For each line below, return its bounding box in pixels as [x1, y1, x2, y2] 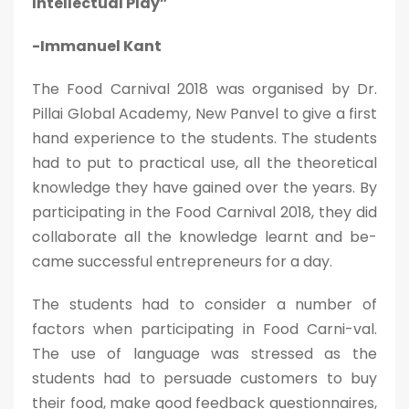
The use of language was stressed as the [32, 343, 377, 364]
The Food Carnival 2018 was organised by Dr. [32, 79, 377, 100]
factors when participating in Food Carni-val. [32, 319, 377, 340]
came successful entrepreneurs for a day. [32, 251, 332, 272]
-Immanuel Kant [32, 36, 162, 57]
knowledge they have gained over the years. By [32, 177, 377, 198]
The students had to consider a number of [32, 294, 377, 315]
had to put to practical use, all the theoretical [32, 152, 377, 173]
